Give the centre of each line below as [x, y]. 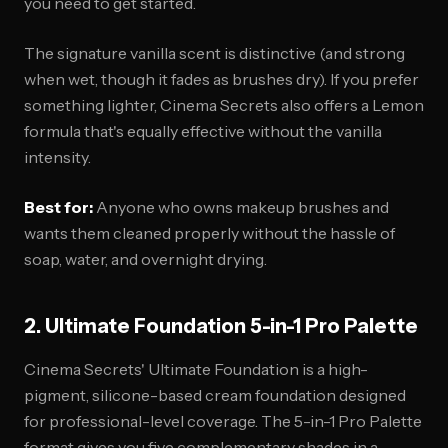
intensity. [57, 157]
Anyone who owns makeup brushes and [241, 207]
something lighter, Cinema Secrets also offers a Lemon [224, 105]
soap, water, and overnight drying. [145, 259]
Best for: [58, 207]
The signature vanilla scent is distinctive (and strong [214, 53]
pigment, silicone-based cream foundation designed [215, 395]
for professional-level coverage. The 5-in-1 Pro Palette [223, 421]
